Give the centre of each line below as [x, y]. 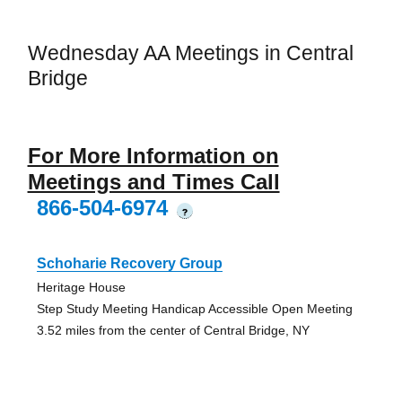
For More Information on [153, 156]
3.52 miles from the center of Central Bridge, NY [173, 331]
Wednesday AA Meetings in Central [190, 52]
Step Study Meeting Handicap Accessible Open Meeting [194, 309]
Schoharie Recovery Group [129, 264]
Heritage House [81, 288]
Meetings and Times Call [153, 182]
